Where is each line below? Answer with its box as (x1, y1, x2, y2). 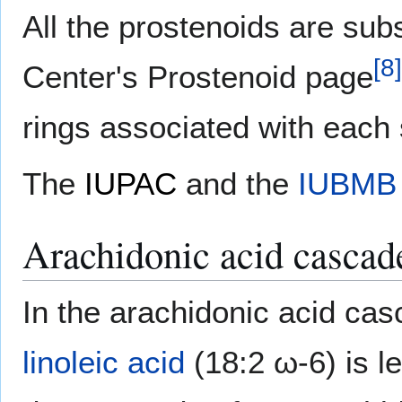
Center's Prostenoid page (22, 58, 373, 94)
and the (177, 165, 298, 201)
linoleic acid (22, 344, 185, 380)
